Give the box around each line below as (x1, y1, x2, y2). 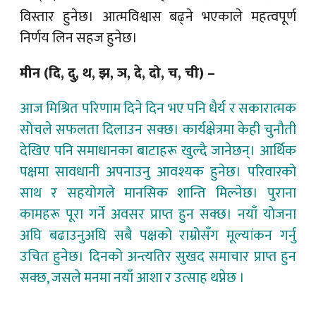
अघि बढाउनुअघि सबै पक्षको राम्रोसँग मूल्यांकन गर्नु (20, 223, 296, 248)
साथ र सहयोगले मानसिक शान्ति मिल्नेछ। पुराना (20, 181, 296, 205)
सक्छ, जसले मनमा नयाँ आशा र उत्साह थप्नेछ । (20, 265, 248, 290)
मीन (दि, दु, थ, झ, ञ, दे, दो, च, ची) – (20, 61, 215, 85)
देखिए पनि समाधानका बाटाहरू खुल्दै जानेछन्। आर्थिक (20, 138, 296, 163)
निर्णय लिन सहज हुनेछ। (20, 25, 138, 50)
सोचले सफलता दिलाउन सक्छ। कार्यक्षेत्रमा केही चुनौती (20, 117, 296, 142)
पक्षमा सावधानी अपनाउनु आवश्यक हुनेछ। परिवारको (20, 159, 296, 184)
